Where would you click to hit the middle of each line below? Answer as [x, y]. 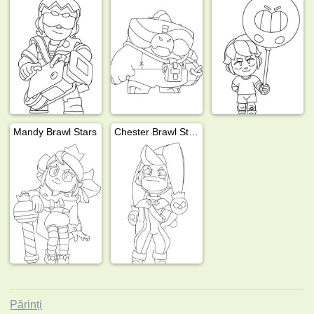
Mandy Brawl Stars [55, 131]
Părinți [26, 304]
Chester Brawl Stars [194, 131]
